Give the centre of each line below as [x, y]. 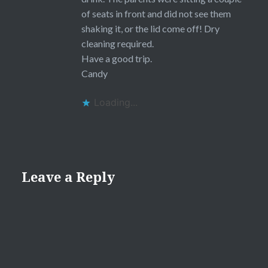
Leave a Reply [68, 176]
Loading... [115, 103]
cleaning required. [117, 44]
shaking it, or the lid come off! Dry [150, 29]
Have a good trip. [116, 59]
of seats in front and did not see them [156, 14]
